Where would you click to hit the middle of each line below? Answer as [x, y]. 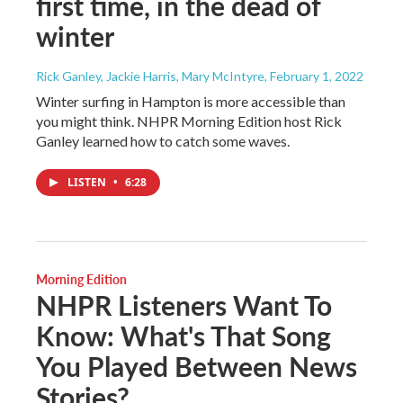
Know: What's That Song [184, 335]
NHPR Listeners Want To [184, 304]
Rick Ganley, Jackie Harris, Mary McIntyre [150, 76]
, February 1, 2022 [314, 76]
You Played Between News [197, 366]
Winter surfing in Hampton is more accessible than [191, 101]
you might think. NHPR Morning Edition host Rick [189, 121]
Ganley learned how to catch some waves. [163, 140]
